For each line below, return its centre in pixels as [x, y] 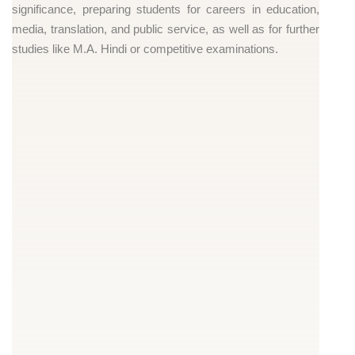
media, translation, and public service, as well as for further [166, 29]
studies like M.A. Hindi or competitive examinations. [145, 48]
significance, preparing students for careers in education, [166, 9]
